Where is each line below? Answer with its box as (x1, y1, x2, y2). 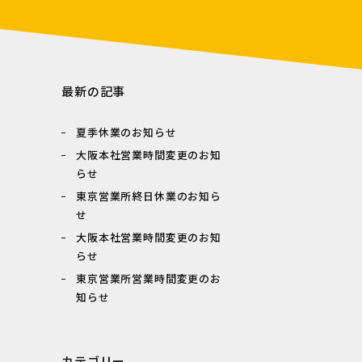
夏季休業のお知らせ (76, 124, 177, 140)
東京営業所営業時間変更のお (76, 271, 221, 286)
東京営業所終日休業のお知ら (76, 188, 221, 204)
